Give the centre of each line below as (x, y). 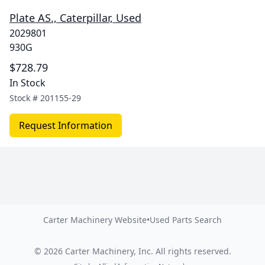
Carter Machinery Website (95, 220)
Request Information (66, 125)
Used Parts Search (186, 220)
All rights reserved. (192, 251)
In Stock (28, 83)
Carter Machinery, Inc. (109, 251)
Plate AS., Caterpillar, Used (75, 18)
